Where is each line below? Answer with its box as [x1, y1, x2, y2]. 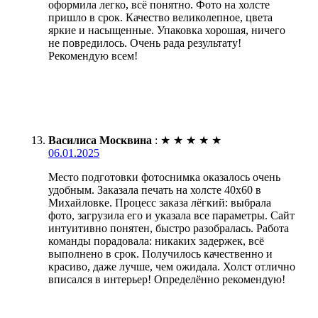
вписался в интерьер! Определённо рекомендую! [48, 273, 285, 285]
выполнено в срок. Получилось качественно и [48, 247, 273, 260]
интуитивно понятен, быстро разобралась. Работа [48, 221, 289, 234]
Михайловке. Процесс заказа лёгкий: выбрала [48, 196, 271, 209]
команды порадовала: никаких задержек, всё [48, 234, 264, 247]
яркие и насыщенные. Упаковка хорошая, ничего [48, 23, 285, 36]
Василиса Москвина [48, 133, 152, 146]
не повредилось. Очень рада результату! [48, 36, 241, 49]
